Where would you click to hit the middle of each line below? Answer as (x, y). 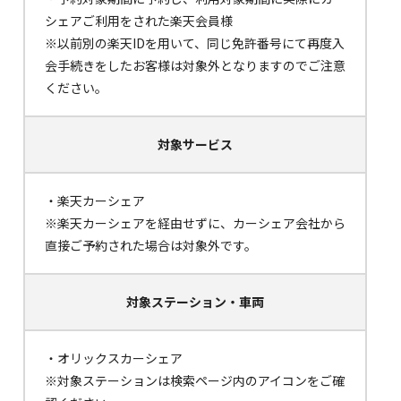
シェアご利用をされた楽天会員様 (139, 21)
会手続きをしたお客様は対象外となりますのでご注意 (195, 66)
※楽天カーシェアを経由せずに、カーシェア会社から (195, 223)
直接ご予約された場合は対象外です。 (151, 246)
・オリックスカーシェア (114, 358)
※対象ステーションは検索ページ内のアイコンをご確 (195, 381)
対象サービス (195, 145)
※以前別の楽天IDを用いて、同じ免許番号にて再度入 (195, 43)
